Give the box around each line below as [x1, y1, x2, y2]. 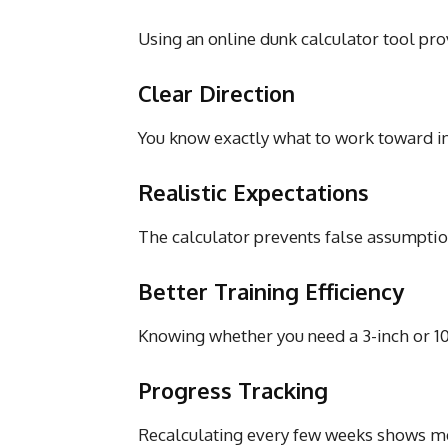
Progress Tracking [138, 375, 328, 404]
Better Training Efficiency [138, 276, 404, 305]
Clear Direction [138, 78, 295, 107]
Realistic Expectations [138, 177, 369, 206]
